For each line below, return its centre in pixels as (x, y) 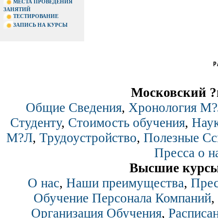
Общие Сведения (73, 108)
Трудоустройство (88, 138)
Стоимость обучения (127, 123)
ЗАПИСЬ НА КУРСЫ (40, 25)
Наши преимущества (125, 183)
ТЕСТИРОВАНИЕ (36, 16)
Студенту (36, 123)
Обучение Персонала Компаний (122, 198)
